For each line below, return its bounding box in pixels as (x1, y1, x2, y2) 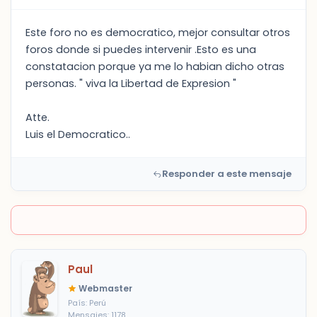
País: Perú (68, 297, 106, 309)
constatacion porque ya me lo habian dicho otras (25, 59, 284, 74)
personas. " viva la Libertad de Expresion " (25, 76, 236, 91)
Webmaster (76, 282, 132, 294)
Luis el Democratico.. (25, 127, 130, 142)
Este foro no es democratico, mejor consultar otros (25, 25, 290, 40)
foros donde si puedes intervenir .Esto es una (25, 42, 256, 57)
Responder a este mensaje (162, 167, 292, 180)
